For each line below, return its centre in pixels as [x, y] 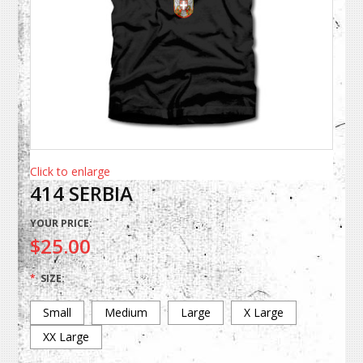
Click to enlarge [70, 172]
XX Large [66, 337]
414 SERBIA [82, 194]
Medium [126, 313]
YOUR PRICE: [62, 224]
